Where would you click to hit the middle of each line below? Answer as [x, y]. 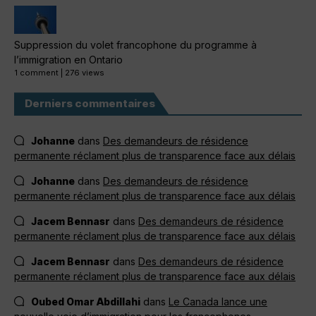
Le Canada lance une [218, 302]
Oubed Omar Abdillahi [86, 302]
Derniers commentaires [90, 104]
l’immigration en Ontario [68, 60]
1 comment [36, 73]
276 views [85, 73]
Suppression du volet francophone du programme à [135, 45]
